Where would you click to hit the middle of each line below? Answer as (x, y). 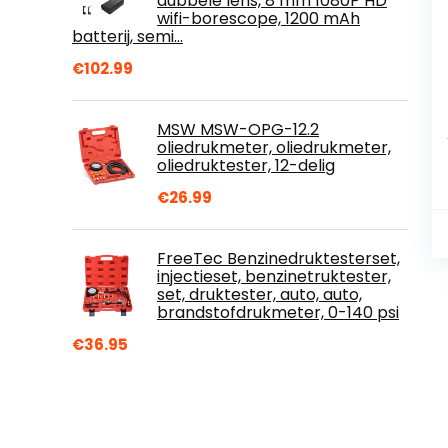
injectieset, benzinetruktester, (274, 276)
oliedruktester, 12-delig (246, 165)
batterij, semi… (127, 36)
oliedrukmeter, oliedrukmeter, (274, 147)
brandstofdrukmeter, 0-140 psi (278, 312)
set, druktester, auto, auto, (259, 294)
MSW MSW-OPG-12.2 (238, 129)
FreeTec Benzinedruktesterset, (278, 258)
